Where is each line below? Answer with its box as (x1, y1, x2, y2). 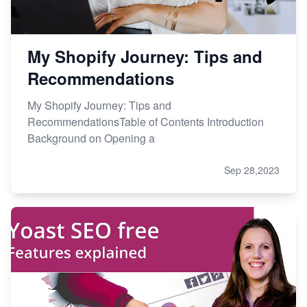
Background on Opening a (27, 130, 155, 147)
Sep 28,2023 (224, 163, 280, 177)
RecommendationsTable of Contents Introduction (27, 114, 264, 130)
